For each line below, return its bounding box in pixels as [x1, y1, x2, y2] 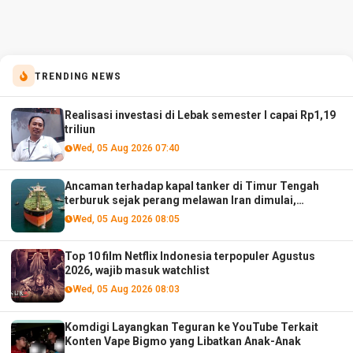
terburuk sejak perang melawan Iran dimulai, [65, 193, 297, 206]
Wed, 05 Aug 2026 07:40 [72, 141, 180, 154]
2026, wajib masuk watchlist [65, 264, 210, 277]
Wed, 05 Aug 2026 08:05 [72, 212, 180, 225]
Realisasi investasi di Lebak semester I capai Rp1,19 [65, 108, 336, 121]
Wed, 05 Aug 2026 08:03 [72, 283, 180, 295]
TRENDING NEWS [35, 69, 121, 82]
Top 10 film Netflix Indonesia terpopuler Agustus [65, 250, 316, 263]
